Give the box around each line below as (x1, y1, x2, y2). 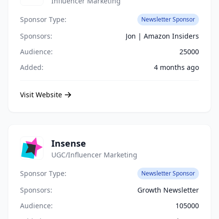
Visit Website (20, 90, 62, 99)
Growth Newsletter (137, 185, 199, 195)
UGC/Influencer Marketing (51, 150, 137, 159)
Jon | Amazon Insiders (126, 31, 199, 41)
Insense (51, 137, 86, 149)
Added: (20, 63, 44, 72)
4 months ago (154, 63, 199, 72)
